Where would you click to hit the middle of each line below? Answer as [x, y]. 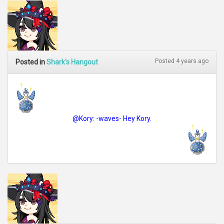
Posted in [31, 62]
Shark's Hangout [72, 62]
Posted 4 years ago [182, 61]
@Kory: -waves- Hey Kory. [112, 118]
